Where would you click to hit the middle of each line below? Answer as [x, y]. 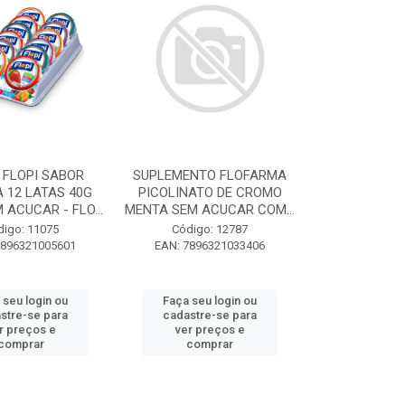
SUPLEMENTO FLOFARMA [210, 175]
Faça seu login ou [210, 301]
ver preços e [210, 330]
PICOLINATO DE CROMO [210, 193]
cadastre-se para [210, 315]
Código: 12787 [210, 229]
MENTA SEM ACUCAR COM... [210, 210]
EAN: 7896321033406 [210, 245]
